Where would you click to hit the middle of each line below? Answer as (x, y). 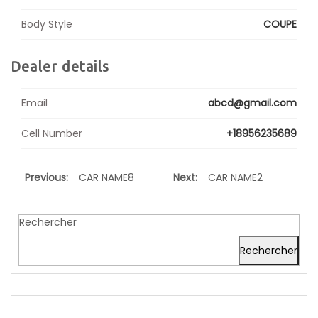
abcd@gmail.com (252, 103)
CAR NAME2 (235, 177)
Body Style (47, 24)
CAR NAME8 (106, 177)
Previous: (46, 177)
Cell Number (52, 133)
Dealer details (60, 66)
